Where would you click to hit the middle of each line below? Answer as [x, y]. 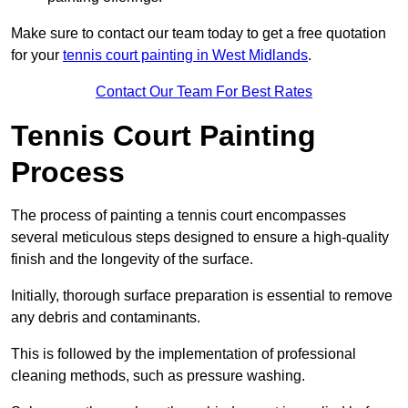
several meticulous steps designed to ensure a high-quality [200, 238]
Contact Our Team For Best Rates [204, 92]
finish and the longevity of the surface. [132, 260]
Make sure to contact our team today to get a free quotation [199, 34]
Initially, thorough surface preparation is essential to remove [202, 296]
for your [37, 56]
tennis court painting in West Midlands [185, 56]
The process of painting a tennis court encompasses [178, 216]
